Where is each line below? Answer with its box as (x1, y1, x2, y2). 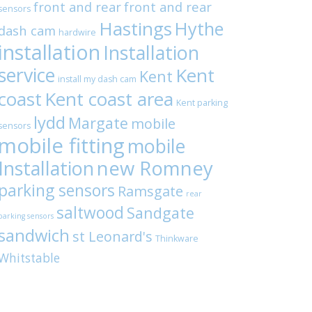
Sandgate (127, 203, 194, 223)
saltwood (56, 202, 124, 224)
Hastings (99, 16, 172, 41)
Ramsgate (118, 182, 183, 201)
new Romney (97, 155, 213, 181)
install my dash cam (58, 73, 136, 85)
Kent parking (176, 97, 228, 109)
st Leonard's (72, 227, 153, 246)
